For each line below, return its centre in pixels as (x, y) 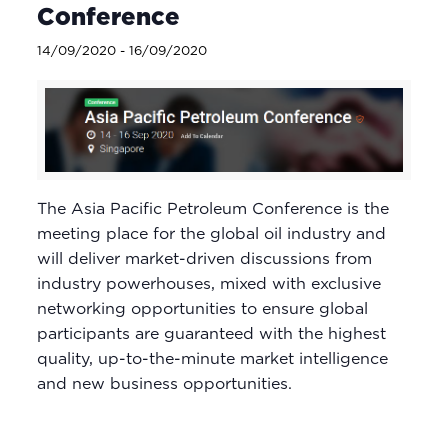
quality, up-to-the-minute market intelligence (212, 358)
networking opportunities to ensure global (202, 308)
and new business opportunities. (164, 383)
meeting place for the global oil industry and (211, 233)
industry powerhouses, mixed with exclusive (208, 283)
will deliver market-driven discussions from (204, 258)
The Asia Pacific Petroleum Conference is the (212, 208)
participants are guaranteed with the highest (211, 333)
